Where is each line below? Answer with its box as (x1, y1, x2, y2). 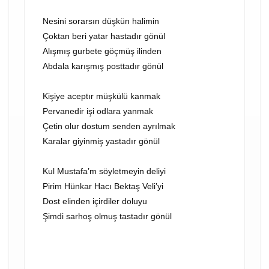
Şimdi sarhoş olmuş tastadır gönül (43, 211, 172, 221)
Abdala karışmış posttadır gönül (43, 61, 163, 71)
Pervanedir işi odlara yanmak (43, 106, 153, 116)
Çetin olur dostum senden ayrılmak (43, 121, 175, 131)
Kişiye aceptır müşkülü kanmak (43, 91, 160, 101)
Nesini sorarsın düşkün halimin (43, 16, 159, 26)
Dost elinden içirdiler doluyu (43, 196, 147, 206)
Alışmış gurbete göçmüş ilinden (43, 46, 162, 56)
